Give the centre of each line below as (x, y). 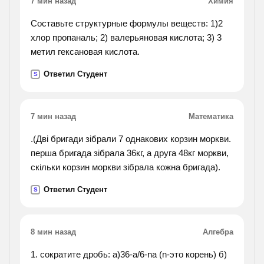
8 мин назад (53, 232)
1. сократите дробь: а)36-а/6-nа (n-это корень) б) (129, 254)
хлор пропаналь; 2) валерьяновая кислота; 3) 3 (126, 37)
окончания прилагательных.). (90, 7)
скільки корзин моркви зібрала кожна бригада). (126, 167)
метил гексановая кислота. (85, 52)
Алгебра (218, 232)
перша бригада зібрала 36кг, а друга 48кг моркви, (130, 153)
